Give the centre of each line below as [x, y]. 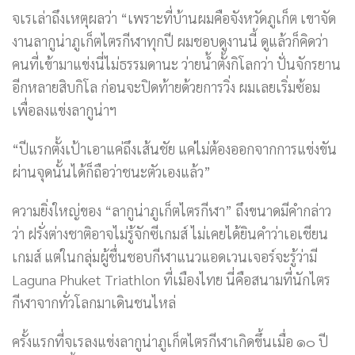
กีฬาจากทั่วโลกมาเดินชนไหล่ [94, 303]
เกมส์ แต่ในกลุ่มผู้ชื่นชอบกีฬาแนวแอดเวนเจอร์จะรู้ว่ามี [164, 257]
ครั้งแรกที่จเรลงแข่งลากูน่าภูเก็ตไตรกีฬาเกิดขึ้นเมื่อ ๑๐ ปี [170, 342]
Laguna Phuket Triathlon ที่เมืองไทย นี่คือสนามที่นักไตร [171, 280]
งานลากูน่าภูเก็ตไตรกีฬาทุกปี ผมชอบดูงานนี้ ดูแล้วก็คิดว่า [170, 41]
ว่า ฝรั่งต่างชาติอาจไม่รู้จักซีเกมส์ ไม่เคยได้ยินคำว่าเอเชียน [170, 234]
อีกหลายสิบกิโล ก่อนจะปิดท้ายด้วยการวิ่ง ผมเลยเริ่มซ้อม [166, 87]
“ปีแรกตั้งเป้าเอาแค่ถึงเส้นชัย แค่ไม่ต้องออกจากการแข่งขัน [174, 149]
